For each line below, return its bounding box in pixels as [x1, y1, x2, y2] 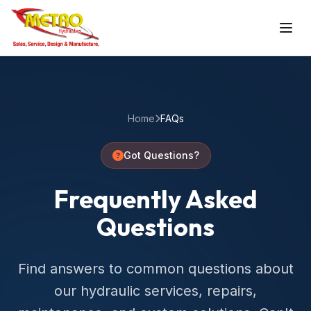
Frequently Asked [53, 183, 258, 215]
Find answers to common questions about [17, 260, 294, 277]
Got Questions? [123, 149, 199, 161]
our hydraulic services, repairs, [54, 283, 257, 299]
